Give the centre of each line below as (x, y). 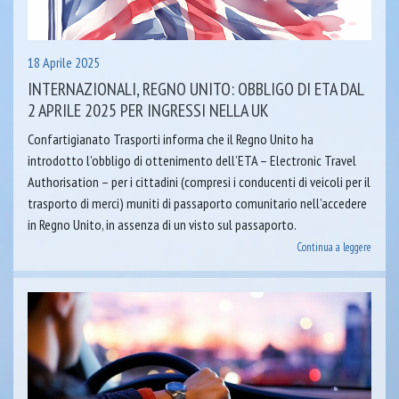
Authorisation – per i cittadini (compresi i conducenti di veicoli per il (199, 181)
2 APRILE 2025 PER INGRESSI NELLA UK (148, 110)
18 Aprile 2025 (64, 62)
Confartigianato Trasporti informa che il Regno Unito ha (171, 138)
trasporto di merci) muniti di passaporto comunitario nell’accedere (197, 203)
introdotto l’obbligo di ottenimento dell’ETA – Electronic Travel (192, 160)
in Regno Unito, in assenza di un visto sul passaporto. (162, 224)
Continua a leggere (334, 247)
